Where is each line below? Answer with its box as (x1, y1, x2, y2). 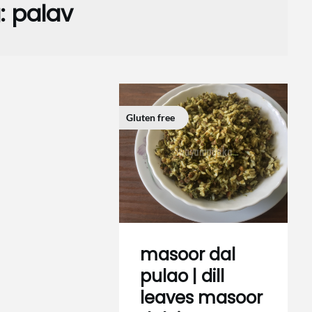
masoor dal (140, 243, 236, 266)
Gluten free (126, 111, 175, 123)
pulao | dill (140, 265, 225, 288)
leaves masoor (140, 286, 263, 309)
